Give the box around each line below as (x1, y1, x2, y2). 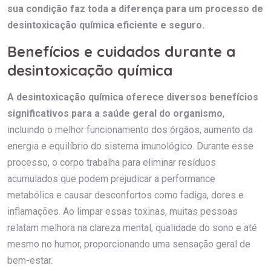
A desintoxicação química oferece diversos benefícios (7, 91, 258, 103)
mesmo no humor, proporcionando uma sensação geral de (7, 238, 250, 250)
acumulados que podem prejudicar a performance (7, 172, 215, 184)
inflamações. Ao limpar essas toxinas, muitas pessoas (7, 205, 238, 217)
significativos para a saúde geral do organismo (7, 107, 223, 119)
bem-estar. (7, 254, 53, 266)
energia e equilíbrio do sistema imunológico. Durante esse (7, 140, 253, 152)
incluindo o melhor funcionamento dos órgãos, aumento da (7, 123, 253, 135)
